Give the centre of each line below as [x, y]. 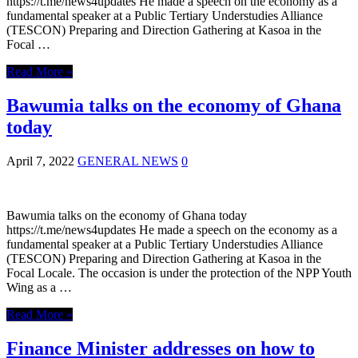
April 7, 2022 [40, 161]
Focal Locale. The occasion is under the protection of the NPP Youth [179, 273]
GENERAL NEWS [128, 161]
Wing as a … [39, 288]
